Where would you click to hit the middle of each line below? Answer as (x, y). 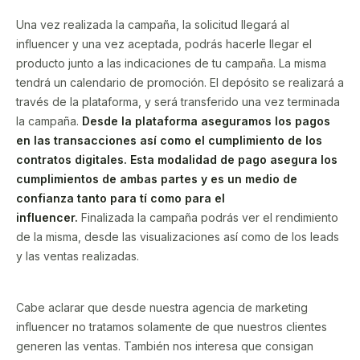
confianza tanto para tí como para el (121, 198)
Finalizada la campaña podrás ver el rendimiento (210, 217)
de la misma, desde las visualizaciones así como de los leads (178, 236)
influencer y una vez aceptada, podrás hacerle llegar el (164, 43)
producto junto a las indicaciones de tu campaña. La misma (171, 63)
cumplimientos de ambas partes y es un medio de (157, 178)
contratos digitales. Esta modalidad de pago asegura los (177, 159)
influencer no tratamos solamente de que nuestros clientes (172, 326)
